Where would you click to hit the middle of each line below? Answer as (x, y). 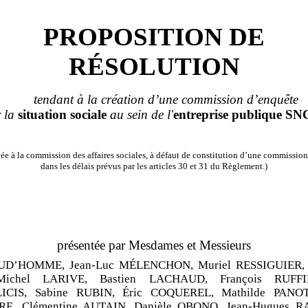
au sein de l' (142, 114)
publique (257, 114)
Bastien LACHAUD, (154, 278)
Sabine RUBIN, (75, 292)
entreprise (201, 114)
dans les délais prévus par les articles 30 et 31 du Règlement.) (154, 166)
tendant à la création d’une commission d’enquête (166, 99)
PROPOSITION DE (154, 36)
